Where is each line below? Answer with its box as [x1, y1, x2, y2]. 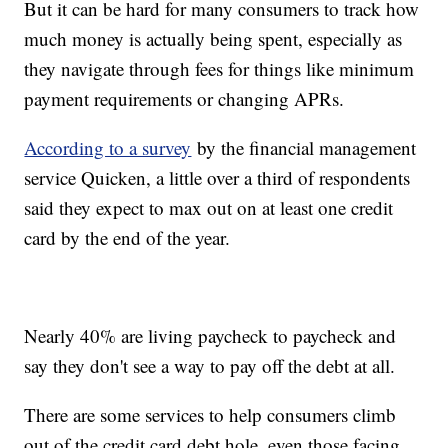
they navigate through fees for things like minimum [24, 55, 415, 81]
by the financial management [191, 134, 417, 160]
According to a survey [24, 134, 192, 160]
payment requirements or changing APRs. [24, 85, 345, 111]
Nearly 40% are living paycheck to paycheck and [24, 322, 397, 348]
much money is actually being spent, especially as [24, 25, 403, 51]
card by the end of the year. [24, 224, 231, 250]
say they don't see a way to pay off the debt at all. [24, 352, 396, 378]
